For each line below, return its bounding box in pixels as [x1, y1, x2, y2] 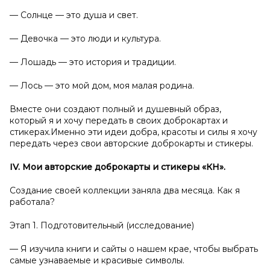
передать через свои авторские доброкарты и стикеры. [10, 138, 253, 149]
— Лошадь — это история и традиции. [10, 57, 176, 67]
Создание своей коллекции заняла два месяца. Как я [10, 185, 240, 196]
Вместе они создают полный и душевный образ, [10, 104, 221, 115]
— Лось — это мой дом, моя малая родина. [10, 80, 194, 91]
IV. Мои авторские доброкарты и [10, 162, 161, 172]
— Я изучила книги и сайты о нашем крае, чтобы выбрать [10, 243, 258, 254]
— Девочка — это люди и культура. [10, 33, 161, 44]
